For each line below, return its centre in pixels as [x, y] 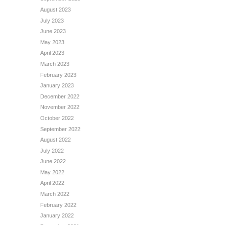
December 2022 [60, 96]
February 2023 [58, 75]
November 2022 [60, 107]
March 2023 [55, 64]
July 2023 [52, 20]
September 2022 [60, 129]
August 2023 [55, 9]
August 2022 [55, 140]
